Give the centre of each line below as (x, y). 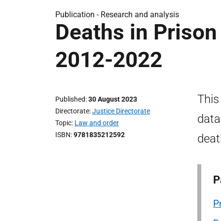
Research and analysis (140, 15)
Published (70, 99)
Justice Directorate (121, 111)
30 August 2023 (113, 99)
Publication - (78, 15)
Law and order (97, 123)
